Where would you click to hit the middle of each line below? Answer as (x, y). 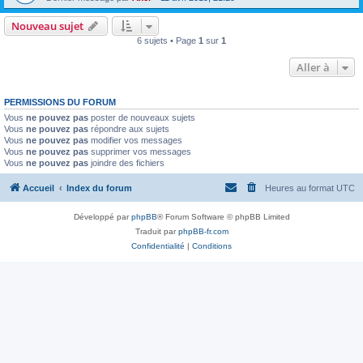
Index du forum (99, 188)
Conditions (212, 246)
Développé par (102, 216)
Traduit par (156, 231)
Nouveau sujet (47, 26)
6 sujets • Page (168, 41)
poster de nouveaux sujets (142, 117)
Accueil (38, 188)
